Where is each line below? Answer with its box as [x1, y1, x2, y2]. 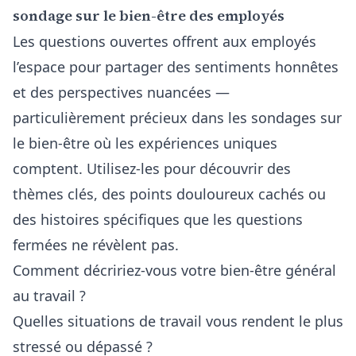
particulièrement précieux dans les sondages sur [13, 108, 342, 127]
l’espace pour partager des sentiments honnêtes [13, 57, 339, 76]
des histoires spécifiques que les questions [13, 210, 303, 229]
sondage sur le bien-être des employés [13, 6, 284, 25]
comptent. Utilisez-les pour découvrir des [13, 159, 291, 178]
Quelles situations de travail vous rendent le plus [13, 311, 343, 331]
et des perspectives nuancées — [13, 83, 230, 102]
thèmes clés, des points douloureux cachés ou [13, 184, 326, 203]
